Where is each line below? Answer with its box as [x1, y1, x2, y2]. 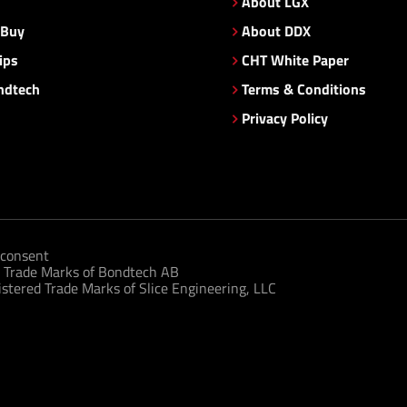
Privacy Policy [242, 107, 328, 130]
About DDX [242, 20, 311, 43]
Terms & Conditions [242, 78, 366, 101]
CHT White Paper [242, 49, 349, 72]
